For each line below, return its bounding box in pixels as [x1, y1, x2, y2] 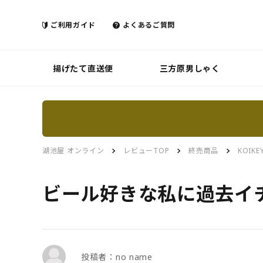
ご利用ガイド [50, 19, 96, 30]
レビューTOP [123, 146, 170, 156]
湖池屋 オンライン [42, 146, 104, 156]
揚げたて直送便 [53, 62, 113, 74]
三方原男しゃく [159, 62, 220, 74]
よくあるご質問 [123, 19, 176, 30]
